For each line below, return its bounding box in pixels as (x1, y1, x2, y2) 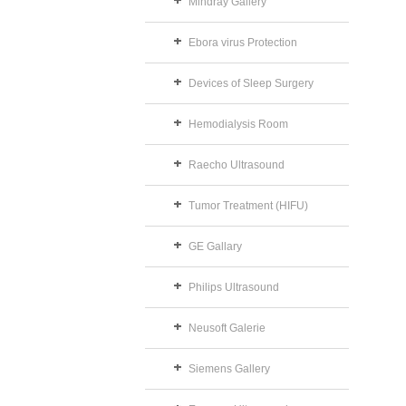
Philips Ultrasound (188, 281, 279, 294)
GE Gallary (188, 240, 242, 253)
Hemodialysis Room (188, 118, 288, 130)
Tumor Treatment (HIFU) (188, 199, 308, 212)
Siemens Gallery (188, 362, 270, 375)
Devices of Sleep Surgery (188, 77, 314, 90)
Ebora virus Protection (188, 36, 297, 49)
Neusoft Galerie (188, 322, 266, 334)
